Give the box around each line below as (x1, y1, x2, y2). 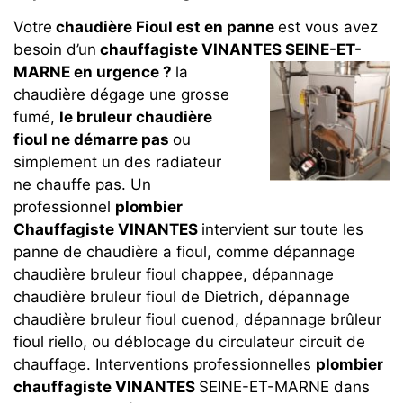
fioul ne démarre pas (13, 130, 173, 148)
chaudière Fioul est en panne (52, 18, 278, 36)
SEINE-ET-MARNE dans (199, 378, 370, 396)
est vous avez (278, 18, 378, 36)
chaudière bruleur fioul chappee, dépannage (13, 265, 334, 283)
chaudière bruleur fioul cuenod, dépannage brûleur (13, 310, 381, 328)
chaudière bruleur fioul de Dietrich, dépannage (13, 288, 350, 306)
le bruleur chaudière (59, 108, 212, 126)
